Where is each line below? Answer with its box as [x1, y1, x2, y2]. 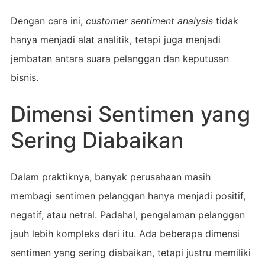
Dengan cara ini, [10, 14, 86, 27]
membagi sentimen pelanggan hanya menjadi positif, [10, 189, 245, 202]
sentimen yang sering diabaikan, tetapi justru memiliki [10, 246, 251, 258]
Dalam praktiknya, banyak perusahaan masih [10, 170, 211, 183]
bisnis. [10, 71, 38, 83]
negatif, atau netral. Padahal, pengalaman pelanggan [10, 208, 245, 221]
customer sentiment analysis [85, 14, 213, 27]
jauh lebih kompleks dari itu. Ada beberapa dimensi [10, 227, 240, 240]
